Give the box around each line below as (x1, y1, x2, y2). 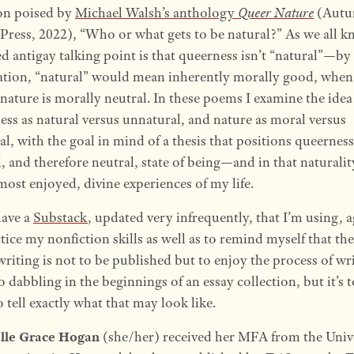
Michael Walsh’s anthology (74, 4, 238, 22)
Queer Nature (237, 4, 314, 22)
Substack (32, 209, 88, 227)
